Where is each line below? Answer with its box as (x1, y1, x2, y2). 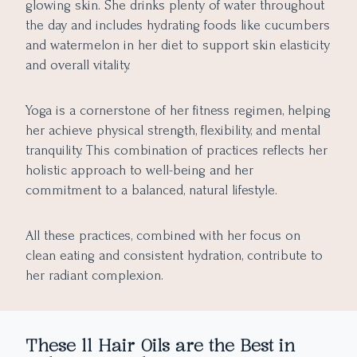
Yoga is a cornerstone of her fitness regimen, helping (25, 103, 331, 119)
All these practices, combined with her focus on (25, 228, 300, 244)
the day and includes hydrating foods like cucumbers (25, 18, 330, 33)
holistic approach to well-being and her (25, 163, 253, 178)
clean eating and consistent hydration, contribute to (25, 248, 323, 264)
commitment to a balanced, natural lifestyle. (25, 182, 277, 198)
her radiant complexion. (25, 268, 163, 284)
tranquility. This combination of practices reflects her (25, 143, 328, 159)
